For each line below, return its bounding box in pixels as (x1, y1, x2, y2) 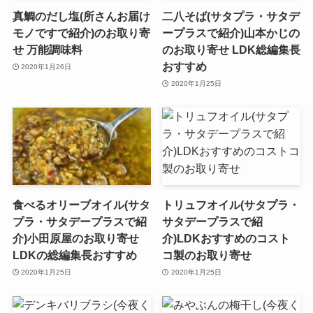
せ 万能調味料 (12, 43, 82, 57)
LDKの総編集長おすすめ (12, 249, 137, 262)
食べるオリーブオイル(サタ (12, 198, 150, 212)
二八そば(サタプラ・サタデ (162, 10, 300, 23)
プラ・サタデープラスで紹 (12, 215, 147, 228)
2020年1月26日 (21, 62, 72, 71)
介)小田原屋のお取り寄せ (12, 232, 139, 245)
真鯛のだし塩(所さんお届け (12, 10, 150, 23)
